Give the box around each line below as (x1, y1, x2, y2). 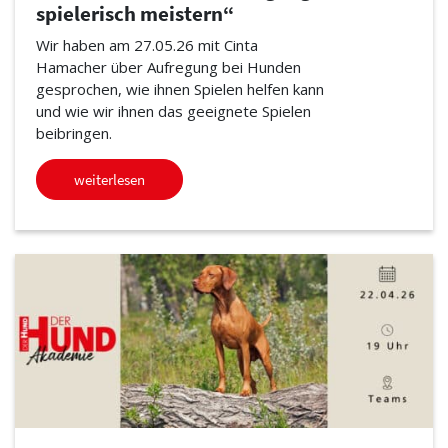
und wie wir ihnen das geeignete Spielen (35, 101, 311, 122)
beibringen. (35, 123, 112, 144)
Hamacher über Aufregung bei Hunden (35, 57, 301, 78)
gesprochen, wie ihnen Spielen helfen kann (35, 79, 324, 100)
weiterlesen (73, 170, 145, 190)
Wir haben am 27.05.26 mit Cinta (35, 35, 258, 56)
